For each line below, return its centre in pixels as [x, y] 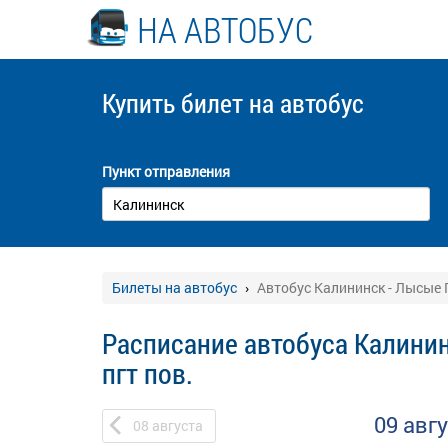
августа [177, 425]
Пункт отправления [166, 171]
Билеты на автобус [174, 287]
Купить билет [175, 103]
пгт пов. [147, 373]
